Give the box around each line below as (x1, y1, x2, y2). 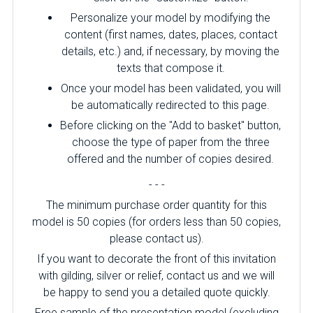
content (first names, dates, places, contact (64, 28, 277, 41)
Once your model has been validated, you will (60, 82, 281, 95)
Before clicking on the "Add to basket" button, (60, 119, 281, 132)
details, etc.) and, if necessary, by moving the (61, 45, 279, 58)
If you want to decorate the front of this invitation (37, 252, 276, 265)
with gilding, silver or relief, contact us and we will (38, 269, 275, 282)
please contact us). (109, 232, 204, 245)
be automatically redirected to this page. (71, 99, 270, 112)
